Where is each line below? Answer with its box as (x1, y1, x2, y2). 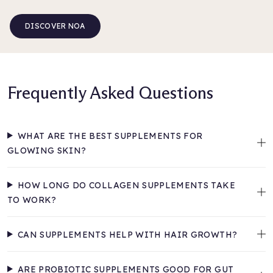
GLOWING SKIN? (7, 144, 87, 156)
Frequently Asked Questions (7, 82, 213, 103)
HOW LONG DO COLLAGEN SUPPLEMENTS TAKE (17, 179, 235, 191)
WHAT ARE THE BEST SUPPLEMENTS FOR (17, 130, 203, 141)
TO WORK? (7, 194, 57, 205)
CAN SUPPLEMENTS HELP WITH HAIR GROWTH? (17, 229, 238, 240)
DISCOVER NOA (25, 21, 85, 30)
